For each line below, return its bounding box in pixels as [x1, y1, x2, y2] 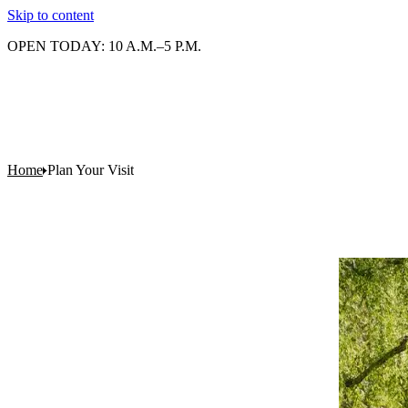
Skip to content [7, 7, 94, 23]
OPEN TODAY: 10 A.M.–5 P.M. [7, 38, 201, 54]
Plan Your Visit [47, 162, 134, 178]
